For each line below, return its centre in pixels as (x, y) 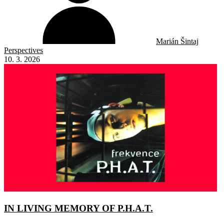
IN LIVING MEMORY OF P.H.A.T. (78, 208)
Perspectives (23, 50)
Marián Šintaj (177, 41)
